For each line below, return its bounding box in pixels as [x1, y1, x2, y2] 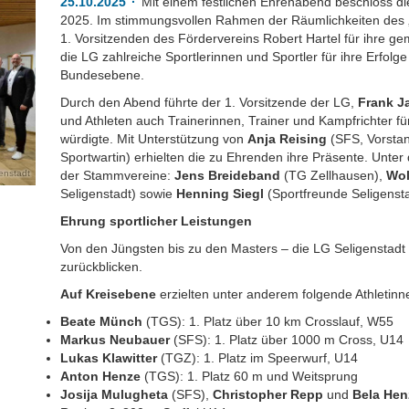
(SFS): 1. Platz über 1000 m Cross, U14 [170, 332, 404, 347]
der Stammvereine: [60, 168, 175, 183]
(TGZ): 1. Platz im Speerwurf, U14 [157, 351, 359, 365]
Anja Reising [247, 131, 328, 146]
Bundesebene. [60, 68, 145, 82]
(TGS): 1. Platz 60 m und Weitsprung [141, 369, 359, 383]
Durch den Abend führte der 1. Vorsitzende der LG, [60, 95, 359, 110]
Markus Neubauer [60, 332, 171, 347]
